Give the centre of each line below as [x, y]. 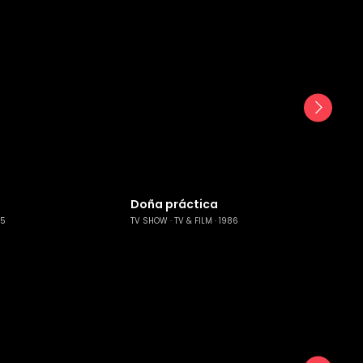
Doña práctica [174, 205]
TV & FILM [193, 220]
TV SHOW [149, 220]
